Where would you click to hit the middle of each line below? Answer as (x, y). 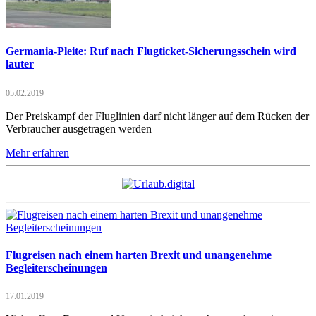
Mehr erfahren (37, 152)
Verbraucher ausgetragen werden (79, 128)
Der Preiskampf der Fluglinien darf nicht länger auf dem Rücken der (157, 116)
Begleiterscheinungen (56, 267)
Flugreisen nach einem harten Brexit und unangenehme (139, 255)
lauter (20, 64)
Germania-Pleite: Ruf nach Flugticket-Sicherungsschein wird (151, 51)
